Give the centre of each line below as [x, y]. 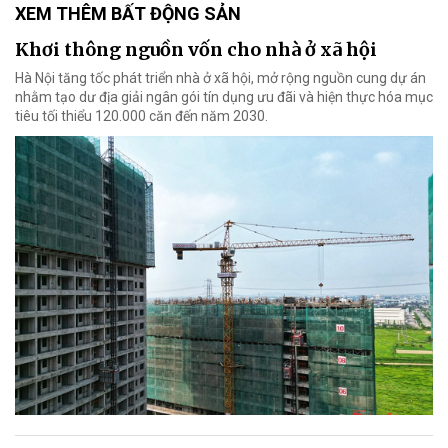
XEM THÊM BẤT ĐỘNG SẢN [128, 14]
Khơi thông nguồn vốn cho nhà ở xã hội [196, 50]
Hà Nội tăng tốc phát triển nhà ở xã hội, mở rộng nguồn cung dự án [220, 78]
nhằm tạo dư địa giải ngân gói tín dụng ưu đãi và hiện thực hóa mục [224, 97]
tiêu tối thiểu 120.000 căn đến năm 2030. [141, 116]
